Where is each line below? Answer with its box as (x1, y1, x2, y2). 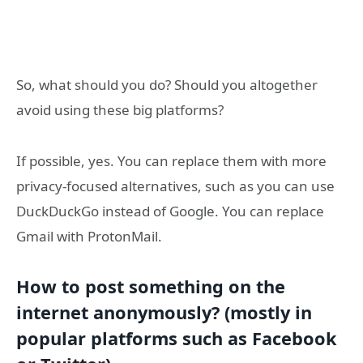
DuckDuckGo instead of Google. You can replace (16, 201, 324, 220)
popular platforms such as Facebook (16, 327, 337, 351)
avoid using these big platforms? (16, 100, 224, 119)
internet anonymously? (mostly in (16, 301, 312, 325)
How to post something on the (16, 275, 285, 299)
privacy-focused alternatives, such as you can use (16, 176, 335, 195)
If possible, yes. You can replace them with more (16, 151, 327, 170)
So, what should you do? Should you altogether (16, 75, 318, 94)
